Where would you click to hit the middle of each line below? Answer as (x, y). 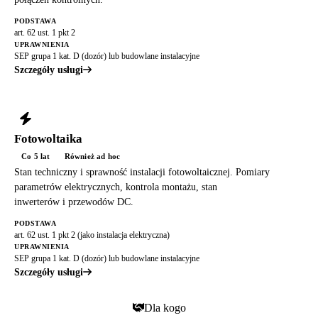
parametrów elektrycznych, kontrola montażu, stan (116, 187)
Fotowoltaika (48, 138)
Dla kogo (165, 307)
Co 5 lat (36, 156)
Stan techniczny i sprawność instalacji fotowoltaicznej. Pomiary (142, 172)
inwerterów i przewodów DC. (74, 202)
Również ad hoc (92, 156)
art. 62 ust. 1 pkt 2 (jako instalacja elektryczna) (92, 235)
